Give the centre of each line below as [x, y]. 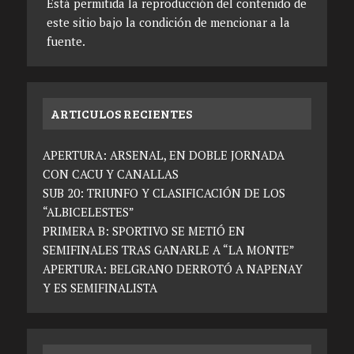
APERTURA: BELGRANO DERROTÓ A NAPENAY [172, 269]
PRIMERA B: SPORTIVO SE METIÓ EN [143, 231]
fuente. [66, 41]
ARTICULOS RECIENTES [121, 114]
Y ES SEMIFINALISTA [100, 288]
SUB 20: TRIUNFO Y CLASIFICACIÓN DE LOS [164, 193]
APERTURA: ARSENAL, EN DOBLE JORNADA [163, 155]
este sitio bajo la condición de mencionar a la [168, 23]
